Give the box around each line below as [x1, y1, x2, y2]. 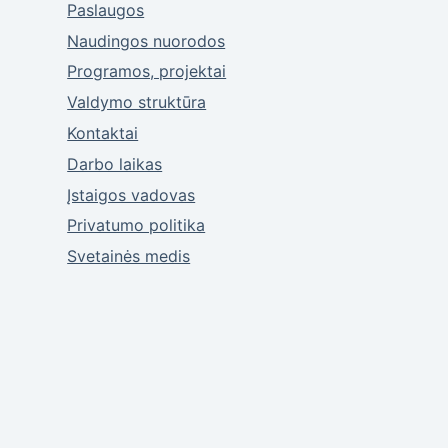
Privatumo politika [67, 215, 206, 236]
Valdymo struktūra [67, 92, 207, 113]
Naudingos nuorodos [67, 30, 226, 51]
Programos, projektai [67, 61, 227, 82]
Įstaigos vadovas [67, 184, 196, 205]
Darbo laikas [67, 153, 163, 174]
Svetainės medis [67, 246, 191, 267]
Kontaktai [67, 123, 139, 143]
